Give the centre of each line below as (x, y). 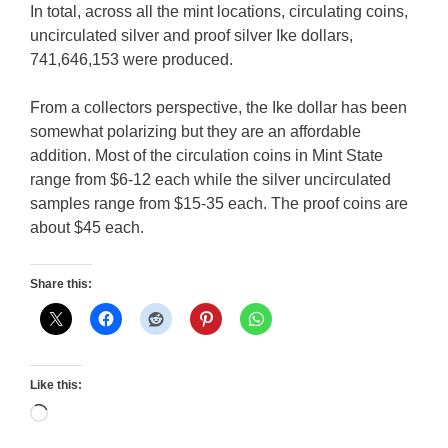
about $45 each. (87, 227)
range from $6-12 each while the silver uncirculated (210, 179)
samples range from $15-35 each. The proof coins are (219, 203)
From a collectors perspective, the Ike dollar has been (218, 107)
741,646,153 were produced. (131, 59)
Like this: (56, 384)
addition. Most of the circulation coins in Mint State (206, 155)
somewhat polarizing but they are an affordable (195, 131)
